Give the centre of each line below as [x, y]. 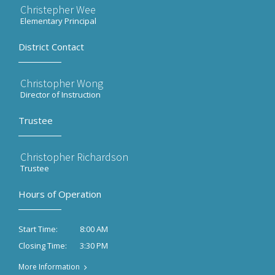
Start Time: [38, 229]
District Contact [51, 47]
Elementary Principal [58, 21]
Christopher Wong [62, 83]
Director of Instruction [60, 95]
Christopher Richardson [74, 157]
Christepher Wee [58, 10]
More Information [49, 267]
